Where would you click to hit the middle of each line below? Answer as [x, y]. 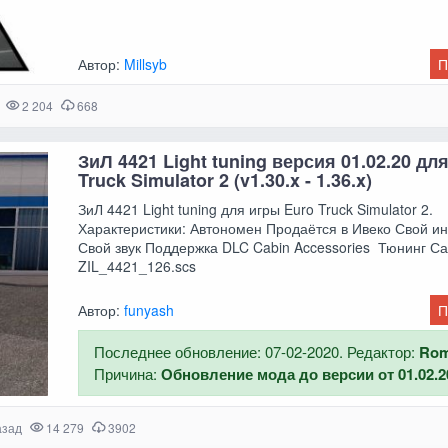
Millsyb [146, 64]
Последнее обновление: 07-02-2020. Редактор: [257, 352]
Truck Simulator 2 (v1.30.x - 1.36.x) [225, 179]
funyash [149, 310]
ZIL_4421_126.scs [137, 265]
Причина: [128, 374]
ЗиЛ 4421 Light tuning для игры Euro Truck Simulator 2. [256, 208]
